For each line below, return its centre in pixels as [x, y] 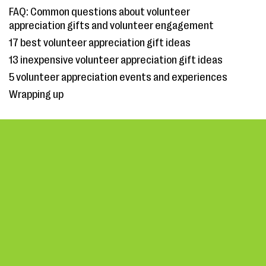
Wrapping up [36, 94]
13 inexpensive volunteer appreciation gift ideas [116, 60]
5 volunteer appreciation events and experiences [118, 77]
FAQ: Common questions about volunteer [99, 12]
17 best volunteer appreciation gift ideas [100, 43]
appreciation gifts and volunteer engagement [111, 26]
